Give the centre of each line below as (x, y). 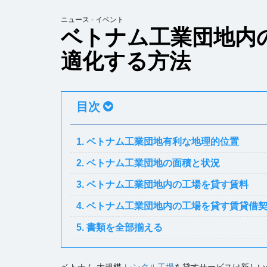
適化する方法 (126, 61)
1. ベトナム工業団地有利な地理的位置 (158, 142)
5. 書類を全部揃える (119, 227)
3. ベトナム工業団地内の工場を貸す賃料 (162, 184)
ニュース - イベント (92, 20)
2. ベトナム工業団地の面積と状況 (148, 163)
